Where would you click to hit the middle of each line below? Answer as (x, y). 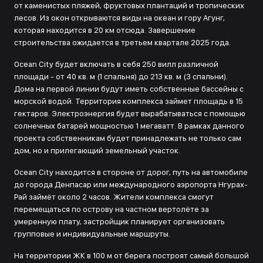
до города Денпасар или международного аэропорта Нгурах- (131, 184)
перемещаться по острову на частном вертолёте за (112, 209)
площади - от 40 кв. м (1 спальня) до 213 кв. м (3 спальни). (121, 76)
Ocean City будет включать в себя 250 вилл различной (116, 64)
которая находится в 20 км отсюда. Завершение (105, 30)
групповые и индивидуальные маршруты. (92, 234)
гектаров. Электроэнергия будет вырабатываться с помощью (130, 113)
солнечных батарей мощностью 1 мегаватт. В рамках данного (129, 126)
